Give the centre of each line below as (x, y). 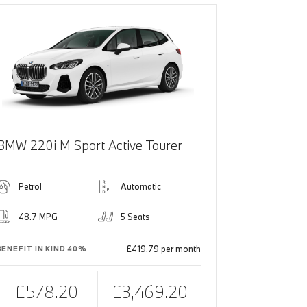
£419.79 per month (163, 249)
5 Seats (136, 217)
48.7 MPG (38, 217)
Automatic (141, 187)
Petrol (30, 187)
